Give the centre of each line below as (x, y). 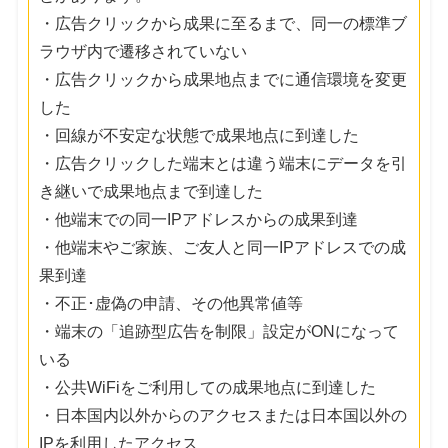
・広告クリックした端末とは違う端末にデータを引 (223, 163)
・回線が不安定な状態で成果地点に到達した (199, 135)
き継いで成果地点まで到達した (151, 191)
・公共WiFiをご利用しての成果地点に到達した (208, 387)
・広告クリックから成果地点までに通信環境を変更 (223, 79)
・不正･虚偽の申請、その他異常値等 (171, 303)
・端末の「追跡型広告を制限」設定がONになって (219, 331)
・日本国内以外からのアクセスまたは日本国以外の (223, 415)
